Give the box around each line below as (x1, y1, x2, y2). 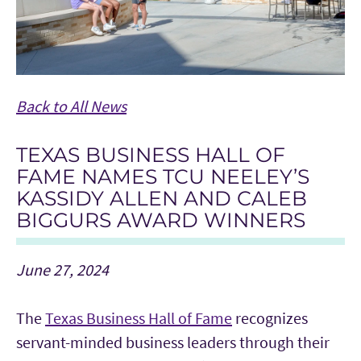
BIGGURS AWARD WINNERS (16, 207, 305, 232)
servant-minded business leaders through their (16, 331, 330, 352)
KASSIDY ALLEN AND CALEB (16, 185, 307, 210)
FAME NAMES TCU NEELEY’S (16, 164, 309, 189)
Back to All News (16, 95, 127, 116)
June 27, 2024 (16, 259, 109, 280)
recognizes (232, 307, 308, 328)
